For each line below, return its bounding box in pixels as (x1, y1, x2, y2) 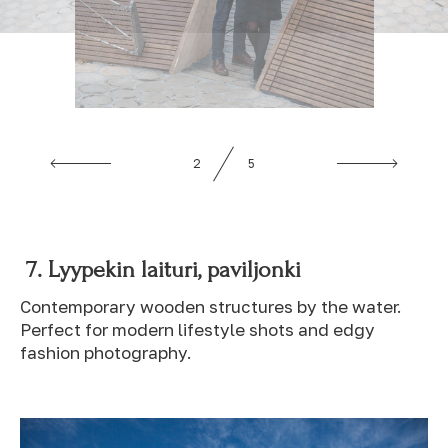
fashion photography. (20, 342, 200, 364)
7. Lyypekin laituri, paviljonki (26, 256, 307, 284)
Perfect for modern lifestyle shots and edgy (20, 319, 375, 341)
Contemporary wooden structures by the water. (20, 296, 402, 318)
